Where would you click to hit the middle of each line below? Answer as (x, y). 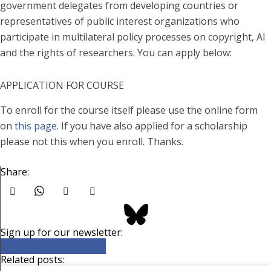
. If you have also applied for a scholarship (152, 126)
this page (36, 126)
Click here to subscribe (53, 246)
